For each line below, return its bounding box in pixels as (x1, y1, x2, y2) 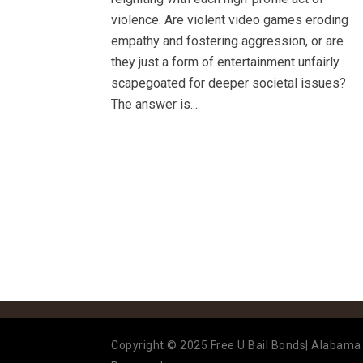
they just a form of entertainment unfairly (111, 54, 340, 70)
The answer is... (111, 96, 198, 113)
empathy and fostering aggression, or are (111, 33, 344, 49)
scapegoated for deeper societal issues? (111, 75, 346, 92)
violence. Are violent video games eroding (111, 12, 348, 28)
